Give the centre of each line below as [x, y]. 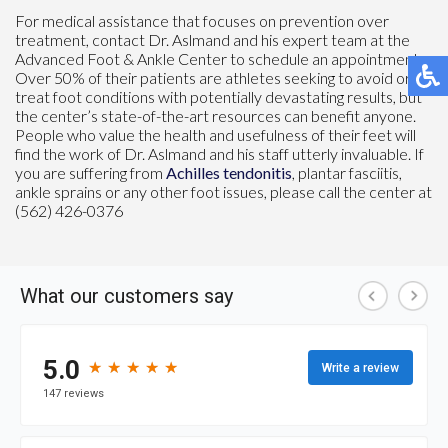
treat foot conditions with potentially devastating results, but [218, 96]
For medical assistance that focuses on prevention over [202, 20]
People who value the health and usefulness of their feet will [215, 134]
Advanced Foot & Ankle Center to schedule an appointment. [218, 58]
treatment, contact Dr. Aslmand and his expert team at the [212, 39]
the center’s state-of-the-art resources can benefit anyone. [215, 115]
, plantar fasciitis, [347, 172]
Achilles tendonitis [229, 172]
